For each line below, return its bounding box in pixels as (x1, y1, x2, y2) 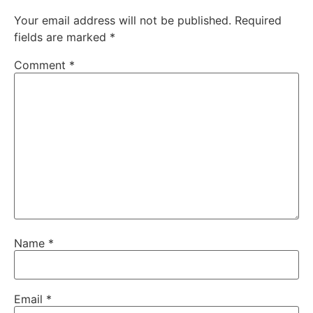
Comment (14, 58, 69, 73)
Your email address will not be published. (14, 13, 231, 28)
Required (235, 13, 282, 28)
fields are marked (14, 30, 110, 45)
